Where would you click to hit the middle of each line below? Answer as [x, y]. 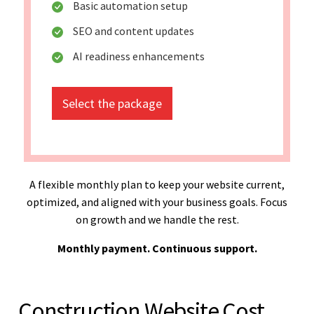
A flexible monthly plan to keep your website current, [157, 184]
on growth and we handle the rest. [157, 219]
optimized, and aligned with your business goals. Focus [157, 202]
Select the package [112, 103]
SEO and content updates [134, 30]
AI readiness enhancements [139, 56]
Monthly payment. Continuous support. [157, 248]
